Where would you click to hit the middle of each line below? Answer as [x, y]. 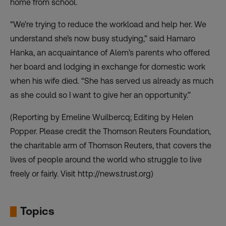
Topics [37, 211]
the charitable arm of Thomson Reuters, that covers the [111, 146]
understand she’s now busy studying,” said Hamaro [103, 39]
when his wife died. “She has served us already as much [112, 81]
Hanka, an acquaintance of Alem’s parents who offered [110, 53]
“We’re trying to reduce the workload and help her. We [108, 25]
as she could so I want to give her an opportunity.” [100, 95]
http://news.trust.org [114, 174]
